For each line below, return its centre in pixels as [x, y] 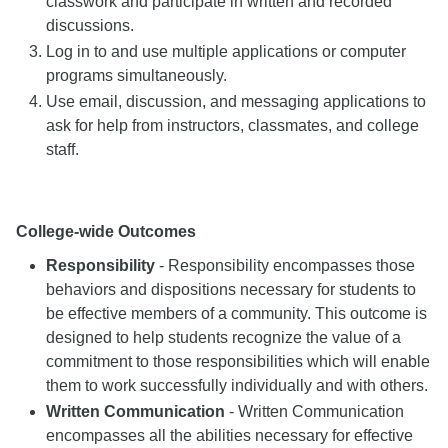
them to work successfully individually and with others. [237, 385]
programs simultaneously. [136, 75]
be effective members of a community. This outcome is [236, 313]
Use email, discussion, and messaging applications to [236, 101]
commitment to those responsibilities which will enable [238, 361]
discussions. [90, 25]
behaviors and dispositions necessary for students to [231, 289]
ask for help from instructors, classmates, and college [232, 125]
